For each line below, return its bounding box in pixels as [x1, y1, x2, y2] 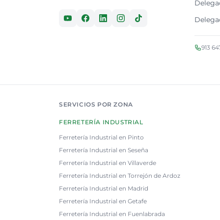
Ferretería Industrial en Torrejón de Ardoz [59, 172, 180, 179]
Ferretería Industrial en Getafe [59, 197, 147, 205]
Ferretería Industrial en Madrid [59, 185, 148, 192]
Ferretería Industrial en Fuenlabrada [59, 210, 165, 218]
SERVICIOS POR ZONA [59, 101, 133, 108]
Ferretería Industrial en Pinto [59, 134, 144, 141]
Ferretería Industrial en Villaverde [59, 159, 156, 166]
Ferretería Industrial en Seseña [59, 146, 148, 154]
